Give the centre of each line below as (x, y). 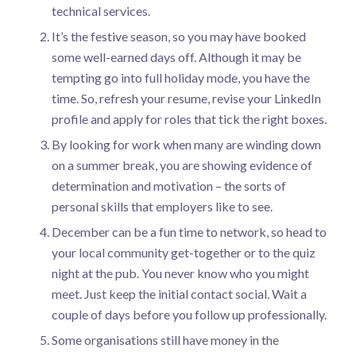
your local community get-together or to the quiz (183, 253)
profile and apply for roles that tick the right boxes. (189, 119)
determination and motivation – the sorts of (168, 186)
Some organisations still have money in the (165, 340)
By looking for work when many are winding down (186, 145)
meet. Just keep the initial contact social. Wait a (179, 294)
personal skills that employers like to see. (162, 207)
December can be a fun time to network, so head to (189, 232)
